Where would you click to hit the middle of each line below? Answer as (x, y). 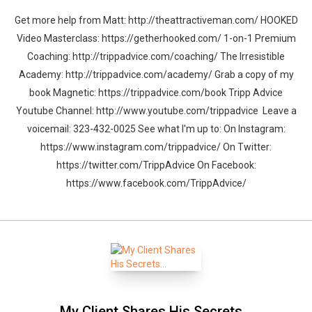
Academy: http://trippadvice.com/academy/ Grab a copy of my (156, 75)
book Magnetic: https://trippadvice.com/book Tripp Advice (156, 93)
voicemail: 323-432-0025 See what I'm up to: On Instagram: (156, 129)
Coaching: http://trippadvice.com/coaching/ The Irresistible (156, 56)
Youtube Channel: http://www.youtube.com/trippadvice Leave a (156, 111)
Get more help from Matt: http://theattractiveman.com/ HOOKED (156, 20)
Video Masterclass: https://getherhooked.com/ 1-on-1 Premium (156, 38)
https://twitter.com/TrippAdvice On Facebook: (156, 165)
